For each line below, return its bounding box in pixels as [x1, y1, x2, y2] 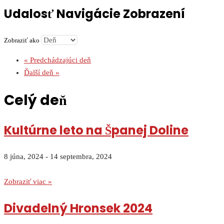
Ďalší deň [24, 68, 55, 77]
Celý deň [4, 90, 67, 110]
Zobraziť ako [4, 36, 41, 44]
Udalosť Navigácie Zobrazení [4, 5, 185, 22]
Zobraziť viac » [4, 177, 52, 186]
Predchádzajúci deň [28, 56, 91, 64]
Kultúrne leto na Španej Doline [4, 122, 188, 139]
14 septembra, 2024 [50, 152, 112, 161]
